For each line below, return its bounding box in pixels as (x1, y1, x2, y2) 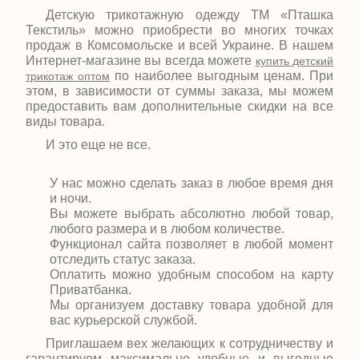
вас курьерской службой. (50, 313, 197, 327)
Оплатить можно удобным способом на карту (50, 268, 333, 281)
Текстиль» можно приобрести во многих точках (26, 23, 333, 37)
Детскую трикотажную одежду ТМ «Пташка (46, 8, 333, 22)
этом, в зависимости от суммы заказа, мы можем (26, 84, 333, 98)
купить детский (255, 54, 334, 67)
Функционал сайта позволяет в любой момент (50, 237, 333, 251)
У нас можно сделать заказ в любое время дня (50, 176, 333, 190)
